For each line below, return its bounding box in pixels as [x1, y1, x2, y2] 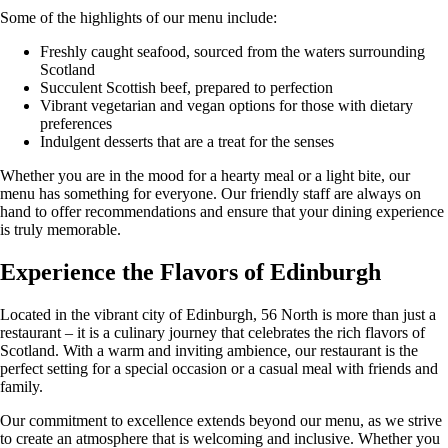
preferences [40, 115, 112, 133]
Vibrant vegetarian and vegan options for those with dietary [40, 97, 413, 115]
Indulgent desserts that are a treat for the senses [40, 133, 334, 151]
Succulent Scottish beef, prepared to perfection [40, 79, 333, 97]
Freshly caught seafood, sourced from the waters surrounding [40, 43, 425, 61]
